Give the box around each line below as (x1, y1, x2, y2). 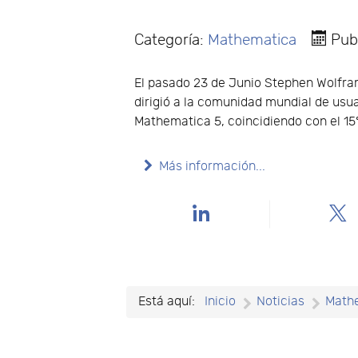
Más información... (159, 158, 266, 174)
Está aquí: (138, 293, 202, 309)
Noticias (257, 293, 305, 309)
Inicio (205, 293, 237, 309)
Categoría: (134, 30, 209, 49)
